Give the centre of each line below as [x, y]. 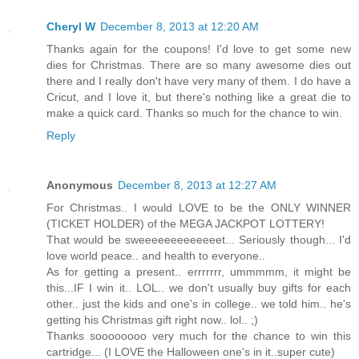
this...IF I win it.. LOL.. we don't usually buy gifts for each [199, 298]
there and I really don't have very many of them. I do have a [199, 92]
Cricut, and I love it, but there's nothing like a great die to [199, 108]
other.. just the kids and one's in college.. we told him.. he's [199, 315]
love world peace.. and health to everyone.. [156, 266]
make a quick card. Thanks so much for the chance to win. [194, 124]
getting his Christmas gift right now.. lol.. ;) [152, 331]
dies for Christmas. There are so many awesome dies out [199, 76]
